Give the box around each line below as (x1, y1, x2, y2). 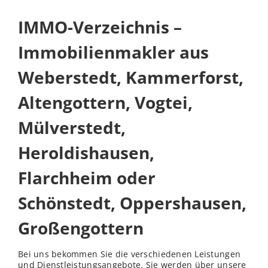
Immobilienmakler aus (18, 41, 209, 64)
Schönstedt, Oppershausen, (18, 191, 246, 215)
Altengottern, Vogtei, (18, 91, 193, 114)
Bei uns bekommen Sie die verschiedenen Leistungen (18, 248, 241, 260)
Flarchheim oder (18, 166, 156, 190)
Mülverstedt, (18, 116, 126, 139)
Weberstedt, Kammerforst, (18, 66, 243, 89)
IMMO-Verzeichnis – (18, 16, 182, 39)
